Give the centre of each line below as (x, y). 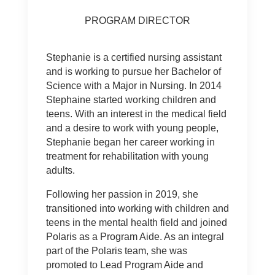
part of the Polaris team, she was (116, 251)
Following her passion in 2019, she (122, 194)
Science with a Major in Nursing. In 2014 (134, 86)
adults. (60, 170)
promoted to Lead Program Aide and (124, 265)
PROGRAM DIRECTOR (137, 21)
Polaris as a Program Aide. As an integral (135, 237)
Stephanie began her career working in (130, 142)
